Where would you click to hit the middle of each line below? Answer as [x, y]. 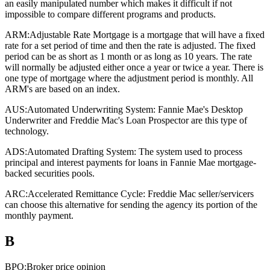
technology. [27, 131]
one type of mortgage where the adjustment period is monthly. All [129, 78]
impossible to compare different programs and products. [110, 14]
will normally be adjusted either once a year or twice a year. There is [134, 67]
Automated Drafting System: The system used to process [135, 152]
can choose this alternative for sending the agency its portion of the [131, 205]
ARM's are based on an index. [62, 89]
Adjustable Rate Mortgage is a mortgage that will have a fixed [147, 35]
